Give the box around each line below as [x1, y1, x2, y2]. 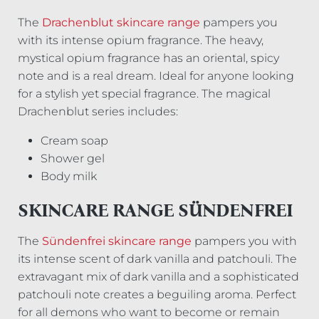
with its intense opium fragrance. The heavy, [18, 33, 264, 48]
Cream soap [41, 134, 109, 148]
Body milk [41, 169, 98, 184]
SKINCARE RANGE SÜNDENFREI [18, 200, 293, 222]
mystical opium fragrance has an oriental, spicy [18, 51, 280, 66]
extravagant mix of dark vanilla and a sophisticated [18, 270, 300, 284]
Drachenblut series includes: [18, 105, 179, 119]
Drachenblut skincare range [42, 16, 201, 30]
